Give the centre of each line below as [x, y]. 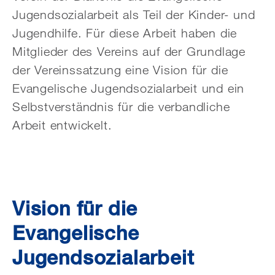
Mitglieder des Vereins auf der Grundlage [129, 51]
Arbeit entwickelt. [62, 125]
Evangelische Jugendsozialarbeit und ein [129, 88]
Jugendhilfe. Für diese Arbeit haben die [125, 33]
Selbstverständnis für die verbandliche [121, 107]
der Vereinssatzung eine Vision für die [120, 70]
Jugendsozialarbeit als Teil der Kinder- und [134, 14]
